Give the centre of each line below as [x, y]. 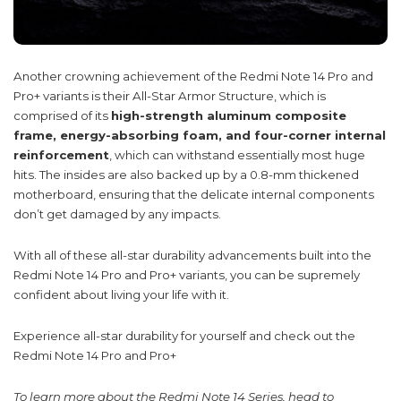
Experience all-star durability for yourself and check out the [184, 335]
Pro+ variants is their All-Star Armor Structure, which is [170, 95]
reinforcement [61, 154]
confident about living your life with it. [121, 294]
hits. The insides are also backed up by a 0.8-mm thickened [186, 174]
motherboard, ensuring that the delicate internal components [194, 194]
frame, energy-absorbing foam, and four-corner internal [200, 135]
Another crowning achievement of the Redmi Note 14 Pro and [193, 76]
